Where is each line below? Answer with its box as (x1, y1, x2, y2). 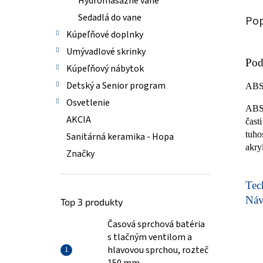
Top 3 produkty (60, 196, 123, 207)
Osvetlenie (66, 96, 110, 109)
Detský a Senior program (66, 79, 166, 92)
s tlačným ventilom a (107, 231, 192, 244)
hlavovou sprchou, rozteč (107, 244, 208, 257)
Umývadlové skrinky (66, 45, 146, 58)
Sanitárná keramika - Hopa (66, 130, 174, 143)
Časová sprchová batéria (107, 218, 205, 231)
